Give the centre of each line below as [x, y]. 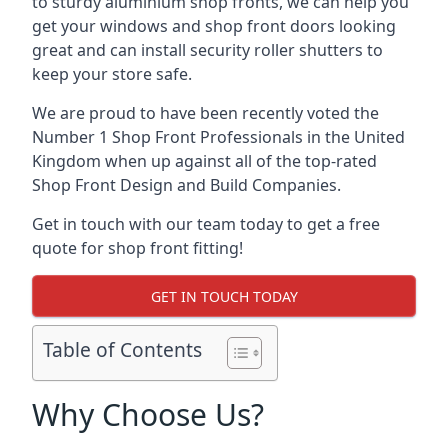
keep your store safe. [112, 74]
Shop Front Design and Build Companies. [186, 185]
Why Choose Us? [148, 414]
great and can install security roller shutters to [207, 50]
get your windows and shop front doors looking [214, 26]
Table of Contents [122, 350]
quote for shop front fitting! [137, 248]
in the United [354, 137]
